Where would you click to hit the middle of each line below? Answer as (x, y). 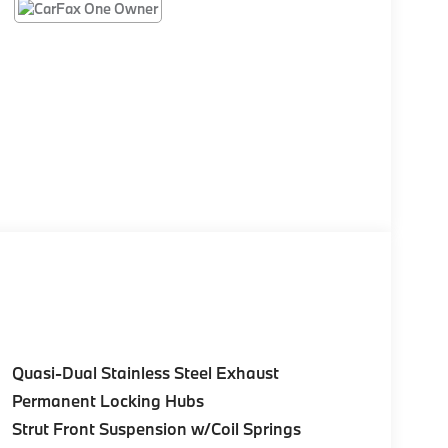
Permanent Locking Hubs (107, 400)
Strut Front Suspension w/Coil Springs (156, 428)
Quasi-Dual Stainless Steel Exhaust (145, 372)
